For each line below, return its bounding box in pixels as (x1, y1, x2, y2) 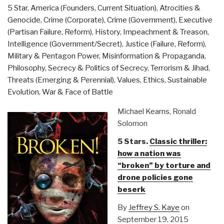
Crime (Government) (107, 15, 175, 24)
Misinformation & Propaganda (102, 51, 204, 60)
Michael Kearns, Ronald (117, 107, 196, 116)
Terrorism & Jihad (150, 63, 208, 72)
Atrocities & (159, 3, 200, 12)
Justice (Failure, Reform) (125, 39, 205, 48)
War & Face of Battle (42, 87, 113, 96)
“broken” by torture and (117, 161, 210, 170)
